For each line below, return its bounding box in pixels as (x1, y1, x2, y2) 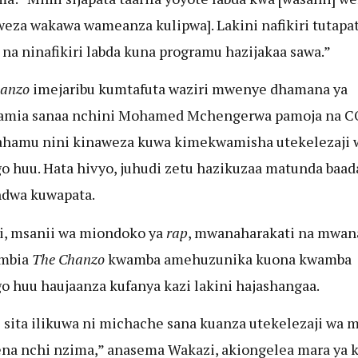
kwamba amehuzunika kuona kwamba (104, 249, 352, 268)
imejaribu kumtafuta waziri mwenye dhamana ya (29, 79, 348, 99)
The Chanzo (31, 249, 105, 268)
